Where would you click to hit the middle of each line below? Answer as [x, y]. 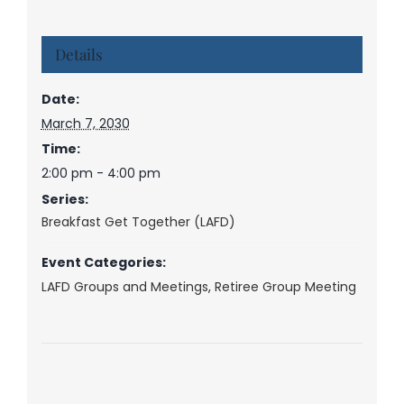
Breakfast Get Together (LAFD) [138, 221]
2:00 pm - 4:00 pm [101, 173]
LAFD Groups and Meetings [124, 286]
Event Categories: [103, 262]
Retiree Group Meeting [285, 286]
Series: [64, 199]
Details [78, 54]
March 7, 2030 [85, 123]
